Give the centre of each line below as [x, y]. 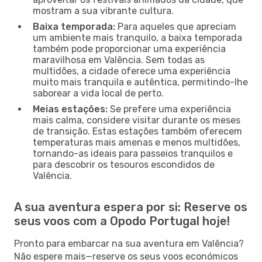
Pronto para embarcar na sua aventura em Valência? [129, 243]
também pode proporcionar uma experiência [129, 49]
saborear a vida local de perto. [98, 93]
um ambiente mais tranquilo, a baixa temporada [137, 37]
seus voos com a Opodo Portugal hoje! [122, 221]
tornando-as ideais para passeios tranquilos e [133, 153]
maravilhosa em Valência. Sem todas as [119, 60]
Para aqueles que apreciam [176, 26]
